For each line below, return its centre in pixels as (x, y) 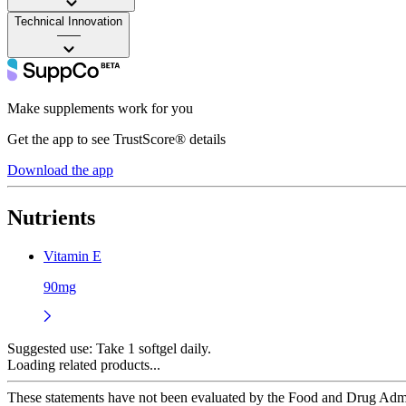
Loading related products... (84, 364)
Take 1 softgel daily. (152, 348)
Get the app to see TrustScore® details (116, 139)
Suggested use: (50, 348)
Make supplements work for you (100, 108)
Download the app (60, 169)
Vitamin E (72, 256)
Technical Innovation (68, 21)
